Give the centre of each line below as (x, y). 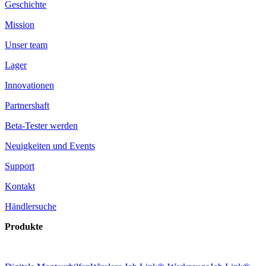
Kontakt (20, 186)
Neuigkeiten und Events (50, 145)
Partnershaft (27, 105)
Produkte (24, 226)
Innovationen (29, 85)
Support (20, 166)
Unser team (26, 45)
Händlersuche (31, 206)
